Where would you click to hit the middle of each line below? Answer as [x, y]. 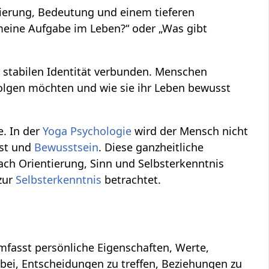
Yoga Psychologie [87, 131]
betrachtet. [131, 180]
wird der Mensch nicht [190, 131]
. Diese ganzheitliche [151, 147]
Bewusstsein [67, 147]
